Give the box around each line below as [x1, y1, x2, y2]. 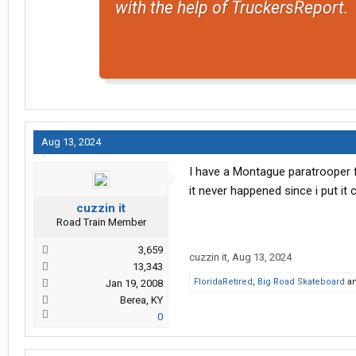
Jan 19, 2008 [106, 277, 163, 290]
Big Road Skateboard [257, 277, 345, 288]
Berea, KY [120, 294, 163, 307]
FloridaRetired [194, 277, 253, 288]
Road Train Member [56, 216, 146, 229]
